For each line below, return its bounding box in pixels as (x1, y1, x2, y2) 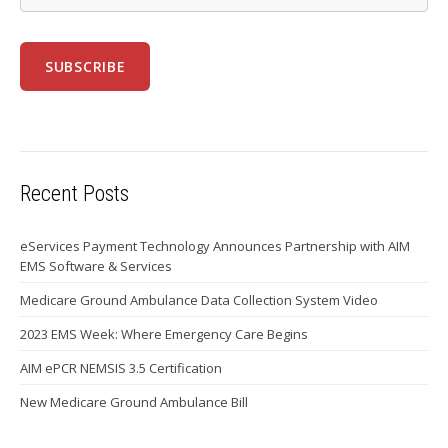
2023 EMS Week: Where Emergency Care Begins (20, 324, 308, 343)
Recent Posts (20, 180, 129, 206)
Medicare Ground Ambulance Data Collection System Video (20, 290, 378, 309)
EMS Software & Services (20, 256, 172, 275)
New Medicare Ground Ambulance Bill (20, 392, 248, 411)
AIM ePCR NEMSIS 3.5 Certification (20, 358, 222, 377)
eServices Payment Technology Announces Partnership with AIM (20, 236, 410, 255)
